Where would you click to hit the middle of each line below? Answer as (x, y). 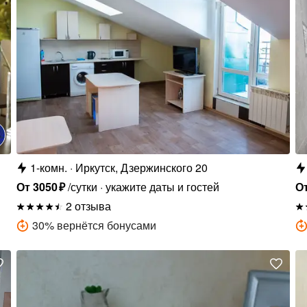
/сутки (82, 186)
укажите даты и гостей (162, 186)
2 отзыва (89, 206)
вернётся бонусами (107, 225)
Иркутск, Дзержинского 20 (142, 167)
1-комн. (49, 167)
